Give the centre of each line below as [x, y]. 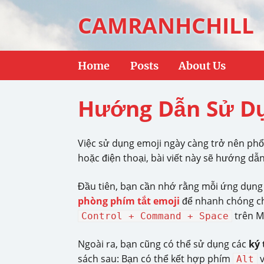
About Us [202, 65]
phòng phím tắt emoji [129, 201]
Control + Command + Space [155, 216]
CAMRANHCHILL [166, 25]
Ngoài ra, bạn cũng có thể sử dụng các [163, 244]
